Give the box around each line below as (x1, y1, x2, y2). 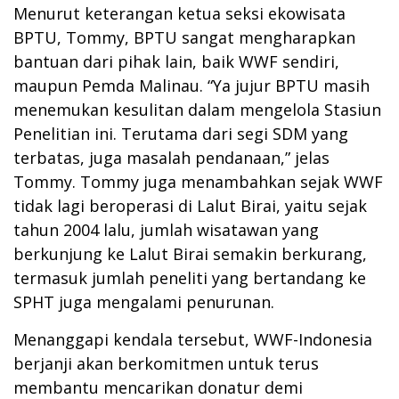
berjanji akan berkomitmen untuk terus (13, 352, 319, 374)
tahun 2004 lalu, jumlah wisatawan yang (13, 218, 319, 240)
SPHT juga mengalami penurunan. (13, 290, 279, 313)
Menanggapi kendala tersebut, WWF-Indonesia (13, 328, 372, 350)
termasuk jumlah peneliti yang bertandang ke (13, 266, 366, 289)
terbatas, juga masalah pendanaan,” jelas (13, 146, 330, 168)
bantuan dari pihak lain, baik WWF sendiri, (13, 50, 339, 72)
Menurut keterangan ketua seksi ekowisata (13, 2, 346, 24)
